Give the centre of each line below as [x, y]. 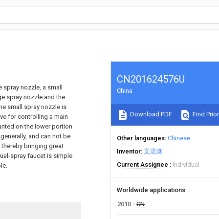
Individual [186, 164]
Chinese [179, 138]
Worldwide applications [151, 190]
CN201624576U [151, 79]
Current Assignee [142, 164]
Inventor [129, 151]
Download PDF [150, 114]
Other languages [141, 138]
